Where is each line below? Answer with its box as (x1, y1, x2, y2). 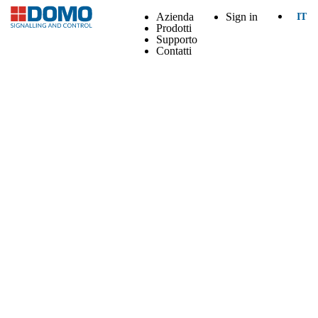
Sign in (226, 11, 258, 23)
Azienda (156, 11, 194, 23)
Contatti (156, 45, 192, 57)
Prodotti (156, 22, 192, 34)
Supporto (156, 33, 197, 45)
